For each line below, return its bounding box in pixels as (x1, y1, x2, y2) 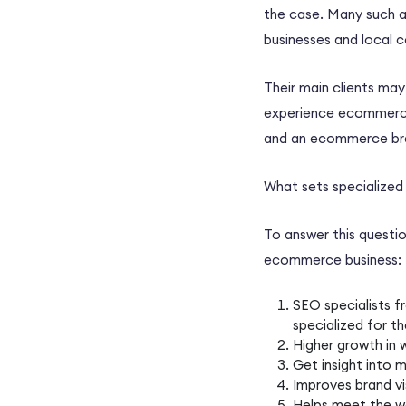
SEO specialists (293, 296, 391, 314)
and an (264, 130, 310, 148)
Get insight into (293, 356, 395, 374)
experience (264, 104, 338, 122)
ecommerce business (264, 251, 398, 269)
